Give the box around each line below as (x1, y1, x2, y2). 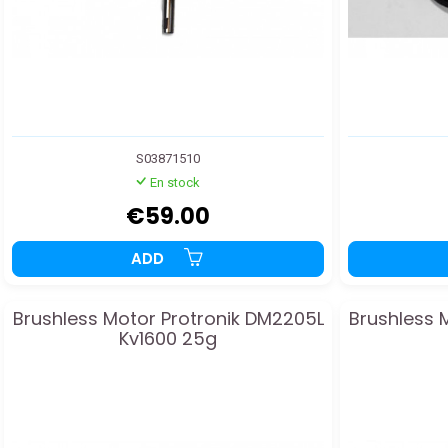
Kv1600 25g (119, 325, 217, 351)
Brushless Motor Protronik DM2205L (12, 305, 324, 331)
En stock (149, 174, 200, 190)
